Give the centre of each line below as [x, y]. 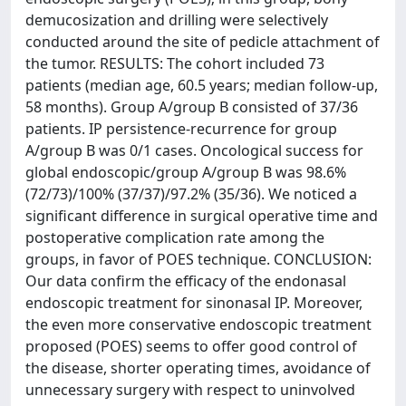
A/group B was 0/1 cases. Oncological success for [194, 150]
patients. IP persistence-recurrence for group [181, 129]
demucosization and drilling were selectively [177, 20]
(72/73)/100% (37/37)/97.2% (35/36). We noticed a [191, 194]
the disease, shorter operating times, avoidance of [198, 368]
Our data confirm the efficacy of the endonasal [186, 281]
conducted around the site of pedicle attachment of [203, 42]
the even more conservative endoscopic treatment [198, 324]
